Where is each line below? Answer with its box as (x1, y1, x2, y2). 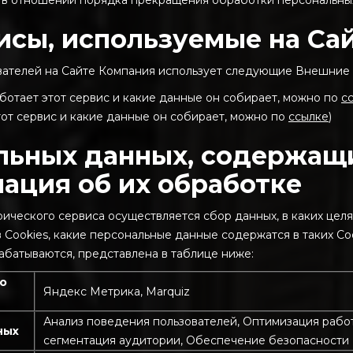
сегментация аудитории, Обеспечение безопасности (43, 333, 349, 347)
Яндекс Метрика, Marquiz (43, 284, 190, 299)
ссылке (288, 110, 329, 124)
